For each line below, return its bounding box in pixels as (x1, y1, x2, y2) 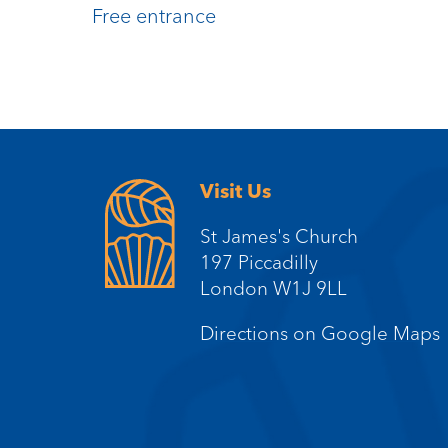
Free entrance (92, 3, 216, 29)
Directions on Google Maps (200, 321, 441, 346)
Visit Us (200, 179, 272, 204)
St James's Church (200, 224, 359, 249)
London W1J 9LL (200, 276, 348, 301)
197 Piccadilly (200, 250, 319, 275)
